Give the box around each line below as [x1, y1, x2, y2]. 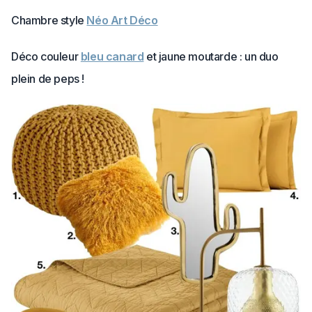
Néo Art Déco [86, 13, 158, 28]
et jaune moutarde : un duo [143, 49, 279, 64]
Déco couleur [11, 49, 81, 64]
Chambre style [11, 13, 87, 28]
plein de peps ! [11, 72, 84, 86]
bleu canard [80, 49, 144, 64]
